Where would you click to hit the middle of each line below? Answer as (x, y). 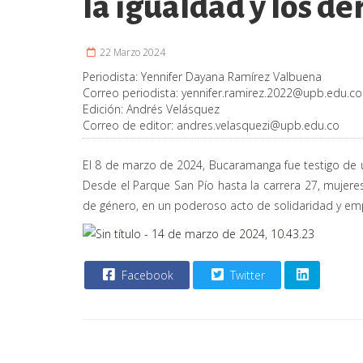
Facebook (146, 275)
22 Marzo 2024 (131, 52)
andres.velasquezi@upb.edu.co (258, 125)
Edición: (105, 109)
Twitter (246, 275)
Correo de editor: (130, 125)
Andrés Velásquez (173, 109)
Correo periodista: (132, 92)
